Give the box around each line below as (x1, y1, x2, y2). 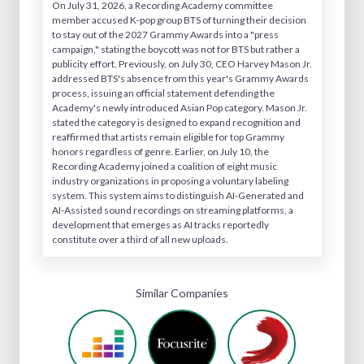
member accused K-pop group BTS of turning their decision (52, 13, 306, 26)
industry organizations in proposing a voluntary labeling (52, 174, 288, 187)
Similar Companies (136, 285, 228, 300)
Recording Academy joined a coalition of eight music (52, 159, 277, 172)
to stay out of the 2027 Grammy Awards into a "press (52, 28, 279, 41)
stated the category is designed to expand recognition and (52, 115, 301, 128)
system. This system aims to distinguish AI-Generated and (52, 188, 304, 201)
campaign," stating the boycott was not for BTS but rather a (52, 42, 300, 55)
